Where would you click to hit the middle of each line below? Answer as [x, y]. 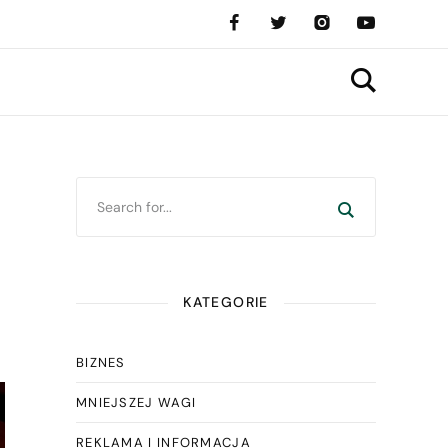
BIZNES [100, 362]
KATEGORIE [226, 302]
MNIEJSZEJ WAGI [136, 402]
